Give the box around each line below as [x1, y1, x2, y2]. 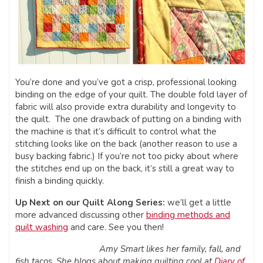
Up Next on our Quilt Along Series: [15, 197, 167, 209]
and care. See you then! [68, 221, 164, 234]
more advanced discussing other [15, 209, 146, 221]
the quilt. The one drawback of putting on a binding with [15, 113, 241, 126]
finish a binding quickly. [15, 175, 104, 187]
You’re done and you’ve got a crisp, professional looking [15, 76, 237, 89]
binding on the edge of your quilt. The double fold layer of [15, 89, 247, 101]
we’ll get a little [167, 197, 231, 209]
